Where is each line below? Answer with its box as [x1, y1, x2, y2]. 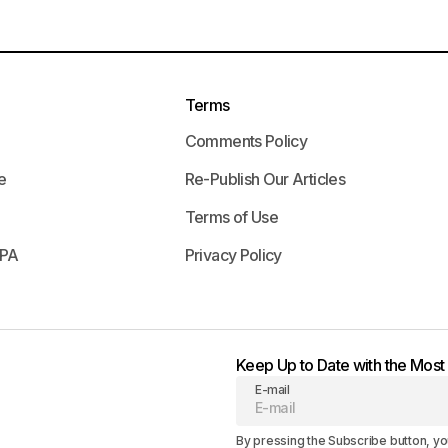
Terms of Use [184, 207, 279, 227]
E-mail [255, 382, 290, 397]
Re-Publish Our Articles [184, 169, 346, 189]
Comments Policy [184, 131, 308, 151]
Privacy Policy [184, 245, 282, 265]
